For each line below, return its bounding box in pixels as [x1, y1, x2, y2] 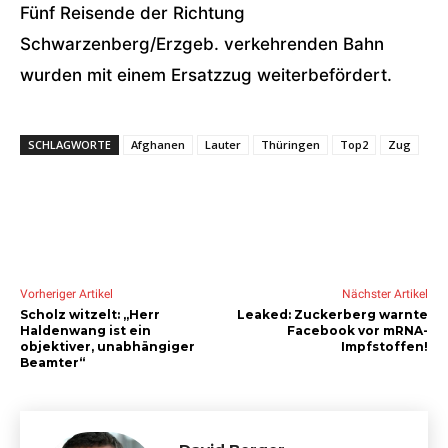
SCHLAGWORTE [28, 137, 111, 152]
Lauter [205, 137, 241, 152]
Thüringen [261, 137, 320, 152]
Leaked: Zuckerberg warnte [236, 307, 428, 322]
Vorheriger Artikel [20, 287, 113, 301]
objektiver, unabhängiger [20, 339, 195, 354]
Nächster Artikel [341, 287, 428, 301]
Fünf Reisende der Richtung [20, 3, 245, 23]
